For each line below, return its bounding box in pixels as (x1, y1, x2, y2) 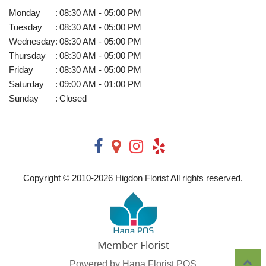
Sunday (9, 93, 39, 104)
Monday (9, 8, 40, 18)
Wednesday (9, 36, 55, 47)
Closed (59, 93, 87, 104)
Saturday (9, 79, 44, 90)
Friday (9, 65, 33, 75)
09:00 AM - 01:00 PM (59, 79, 141, 90)
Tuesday (9, 22, 42, 33)
